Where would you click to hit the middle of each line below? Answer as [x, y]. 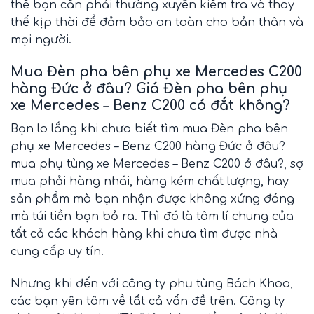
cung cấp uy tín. [57, 252]
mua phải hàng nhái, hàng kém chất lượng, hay [150, 182]
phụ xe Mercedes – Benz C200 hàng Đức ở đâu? [148, 147]
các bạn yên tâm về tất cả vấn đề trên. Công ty [148, 302]
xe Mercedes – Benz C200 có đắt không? [150, 105]
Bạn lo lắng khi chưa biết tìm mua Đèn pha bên [149, 129]
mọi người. [41, 40]
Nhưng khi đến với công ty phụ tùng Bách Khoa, [152, 284]
